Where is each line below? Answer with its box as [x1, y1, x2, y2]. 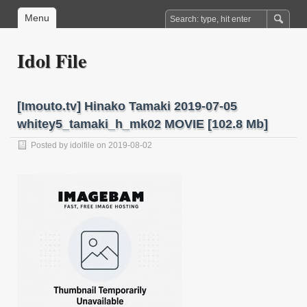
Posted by [31, 140, 70, 150]
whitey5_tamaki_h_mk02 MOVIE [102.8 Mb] [17, 117, 268, 131]
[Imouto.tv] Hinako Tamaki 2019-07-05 [17, 99, 237, 113]
